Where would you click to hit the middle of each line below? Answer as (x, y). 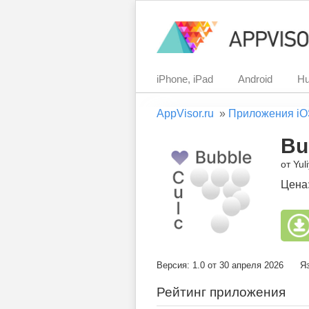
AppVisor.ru (185, 113)
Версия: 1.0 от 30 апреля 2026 (220, 265)
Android (255, 79)
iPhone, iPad (185, 79)
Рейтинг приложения (221, 292)
